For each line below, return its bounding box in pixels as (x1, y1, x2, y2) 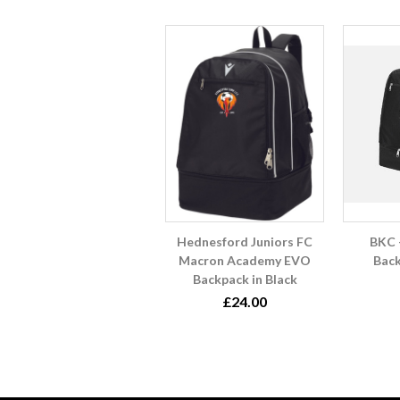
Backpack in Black (192, 271, 297, 287)
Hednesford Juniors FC (177, 234, 312, 250)
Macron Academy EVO (179, 253, 311, 269)
